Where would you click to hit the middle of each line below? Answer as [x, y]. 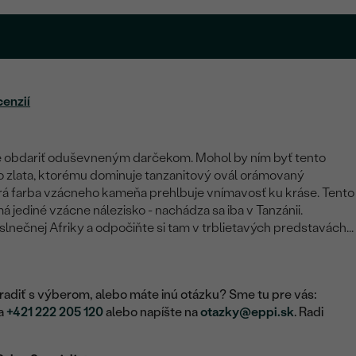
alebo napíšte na [152, 312]
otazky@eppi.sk [248, 312]
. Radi [309, 312]
